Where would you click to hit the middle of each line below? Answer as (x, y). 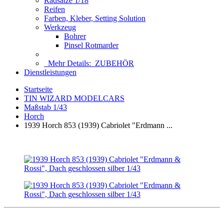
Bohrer (75, 36)
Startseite (38, 89)
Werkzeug (60, 27)
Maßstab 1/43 (45, 107)
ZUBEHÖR (114, 63)
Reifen (54, 9)
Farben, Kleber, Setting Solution (95, 18)
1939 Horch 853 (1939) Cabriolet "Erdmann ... (98, 125)
